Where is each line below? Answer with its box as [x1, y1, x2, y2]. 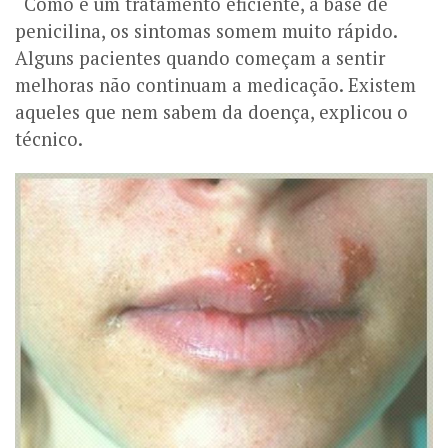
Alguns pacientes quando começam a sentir [15, 46, 385, 71]
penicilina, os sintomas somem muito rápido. [15, 19, 397, 44]
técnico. [15, 127, 83, 152]
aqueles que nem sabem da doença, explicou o [15, 100, 408, 125]
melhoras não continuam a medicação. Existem [15, 73, 416, 98]
